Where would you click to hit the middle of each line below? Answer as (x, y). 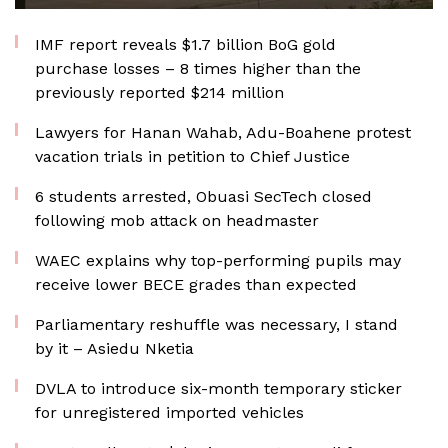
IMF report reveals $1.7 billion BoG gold (185, 44)
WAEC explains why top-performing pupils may (218, 260)
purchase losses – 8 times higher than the (198, 68)
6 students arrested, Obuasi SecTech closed (203, 196)
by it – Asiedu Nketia (114, 348)
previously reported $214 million (159, 92)
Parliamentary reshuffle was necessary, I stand (216, 324)
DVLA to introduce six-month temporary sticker (218, 388)
